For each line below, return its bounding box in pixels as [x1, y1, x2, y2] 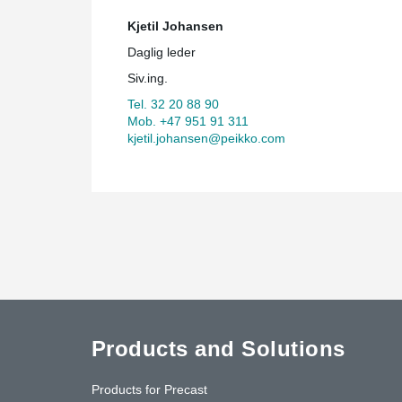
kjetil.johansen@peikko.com [127, 130, 285, 145]
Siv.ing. [127, 70, 168, 85]
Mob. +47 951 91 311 [127, 113, 249, 128]
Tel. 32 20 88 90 [127, 96, 219, 111]
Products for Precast [92, 381, 207, 397]
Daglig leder [127, 44, 196, 59]
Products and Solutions [92, 336, 345, 361]
